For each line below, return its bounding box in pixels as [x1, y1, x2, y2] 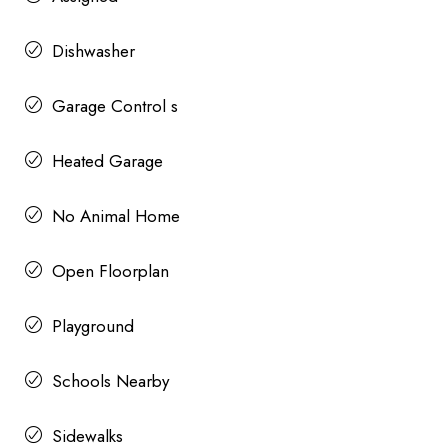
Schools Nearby [52, 368, 169, 393]
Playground [52, 313, 134, 338]
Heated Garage [52, 148, 163, 173]
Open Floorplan [52, 258, 169, 283]
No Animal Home [52, 203, 180, 228]
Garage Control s [52, 93, 178, 118]
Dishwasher [52, 38, 135, 63]
